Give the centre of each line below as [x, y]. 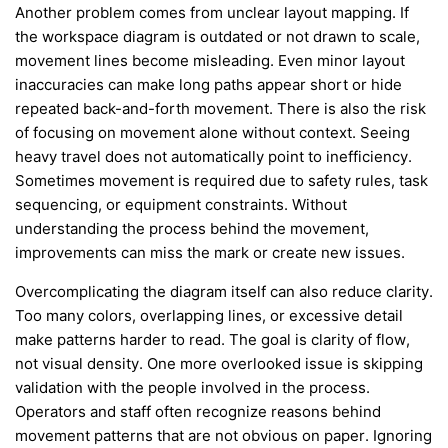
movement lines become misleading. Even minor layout [210, 60]
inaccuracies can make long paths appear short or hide [208, 84]
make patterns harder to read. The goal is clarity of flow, [212, 339]
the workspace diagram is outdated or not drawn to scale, [217, 36]
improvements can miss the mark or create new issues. [210, 252]
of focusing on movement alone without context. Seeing [212, 132]
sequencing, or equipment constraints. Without [181, 204]
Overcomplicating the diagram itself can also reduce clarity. [224, 291]
